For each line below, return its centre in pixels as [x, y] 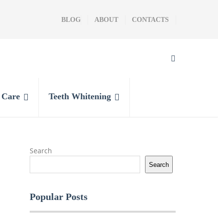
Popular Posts [59, 197]
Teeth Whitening [80, 96]
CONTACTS [150, 20]
